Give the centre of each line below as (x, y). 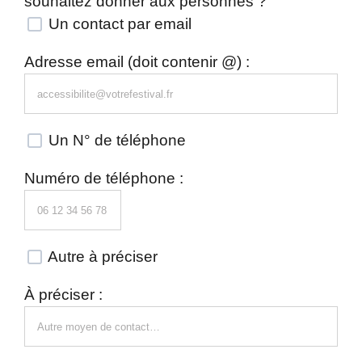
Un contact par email (118, 24)
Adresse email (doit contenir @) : (137, 62)
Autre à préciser (101, 257)
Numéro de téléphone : (104, 178)
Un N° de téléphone (115, 140)
